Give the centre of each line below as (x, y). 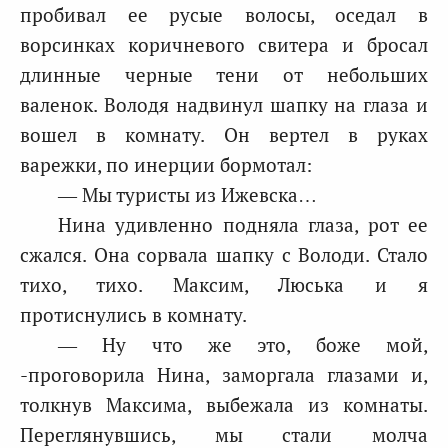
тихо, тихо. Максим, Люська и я (224, 284)
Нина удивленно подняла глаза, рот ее (243, 224)
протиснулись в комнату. (133, 314)
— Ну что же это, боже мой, (243, 344)
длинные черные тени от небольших (224, 74)
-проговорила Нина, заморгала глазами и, (224, 374)
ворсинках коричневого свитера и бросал (224, 44)
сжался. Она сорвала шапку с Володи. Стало (224, 254)
